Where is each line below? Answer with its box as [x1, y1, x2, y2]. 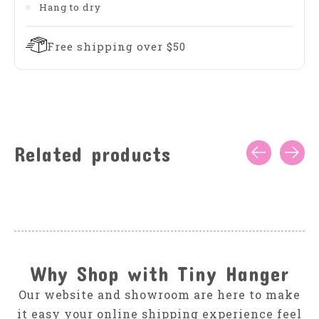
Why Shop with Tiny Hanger [30, 261, 289, 286]
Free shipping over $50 [47, 38, 186, 53]
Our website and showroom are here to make [19, 286, 300, 302]
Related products [14, 142, 171, 166]
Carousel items [14, 164, 108, 180]
